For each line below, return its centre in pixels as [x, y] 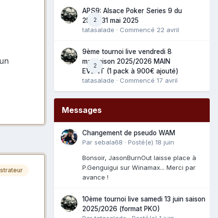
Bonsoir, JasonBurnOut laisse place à [139, 157]
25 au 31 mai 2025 [110, 20]
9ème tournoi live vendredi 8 [127, 51]
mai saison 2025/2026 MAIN [126, 61]
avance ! [95, 177]
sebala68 [109, 142]
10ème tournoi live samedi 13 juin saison [144, 199]
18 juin [165, 142]
